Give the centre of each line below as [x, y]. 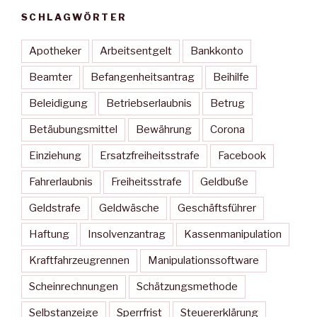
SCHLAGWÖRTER [74, 17]
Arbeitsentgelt [136, 51]
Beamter [51, 77]
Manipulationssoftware [203, 261]
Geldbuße [224, 182]
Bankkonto [217, 51]
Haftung [49, 235]
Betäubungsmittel [73, 130]
